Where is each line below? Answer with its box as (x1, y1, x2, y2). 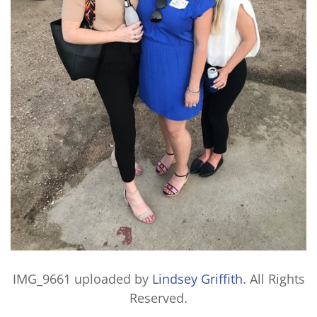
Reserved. (129, 289, 188, 307)
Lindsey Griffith (151, 270, 243, 288)
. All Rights (242, 270, 305, 288)
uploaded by (70, 270, 152, 288)
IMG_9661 (12, 270, 71, 288)
